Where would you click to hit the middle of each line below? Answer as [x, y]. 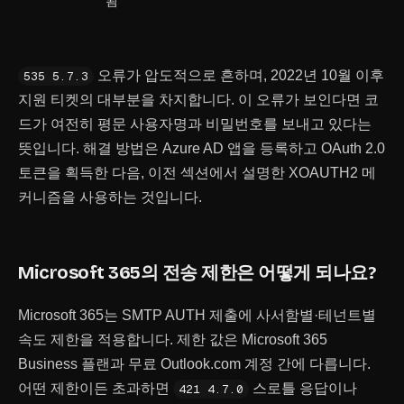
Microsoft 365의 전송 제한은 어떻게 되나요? [197, 272]
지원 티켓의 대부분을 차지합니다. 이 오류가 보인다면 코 [198, 100]
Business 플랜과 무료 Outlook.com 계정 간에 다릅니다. [194, 364]
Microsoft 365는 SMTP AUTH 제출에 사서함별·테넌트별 [197, 315]
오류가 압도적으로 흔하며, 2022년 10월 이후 [239, 75]
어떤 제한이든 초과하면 [96, 388]
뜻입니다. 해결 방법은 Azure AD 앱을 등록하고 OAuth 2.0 [202, 148]
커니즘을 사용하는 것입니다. [110, 197]
